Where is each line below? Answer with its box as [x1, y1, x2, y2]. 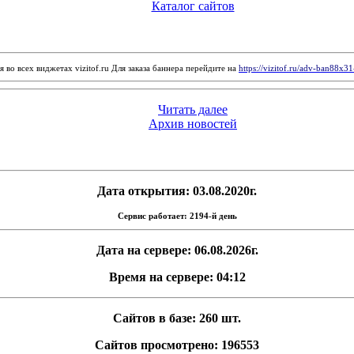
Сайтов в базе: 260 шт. [113, 311, 241, 325]
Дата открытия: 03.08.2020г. [97, 184, 257, 198]
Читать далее [158, 103, 228, 116]
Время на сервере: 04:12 [108, 270, 246, 284]
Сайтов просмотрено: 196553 [95, 338, 259, 352]
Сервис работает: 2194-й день [117, 211, 237, 220]
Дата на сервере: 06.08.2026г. [96, 243, 258, 257]
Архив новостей [149, 117, 237, 130]
